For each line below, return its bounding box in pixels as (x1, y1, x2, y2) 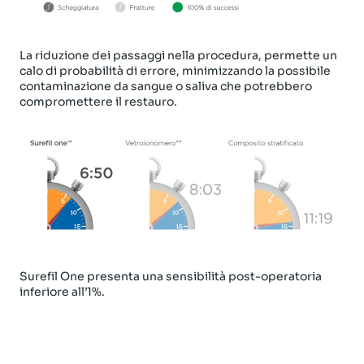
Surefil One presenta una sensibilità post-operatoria (19, 268, 322, 284)
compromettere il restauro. (19, 93, 177, 109)
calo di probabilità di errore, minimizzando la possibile (19, 63, 331, 78)
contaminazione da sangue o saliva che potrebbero (19, 78, 312, 93)
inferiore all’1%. (19, 284, 105, 299)
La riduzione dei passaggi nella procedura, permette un (19, 47, 337, 63)
